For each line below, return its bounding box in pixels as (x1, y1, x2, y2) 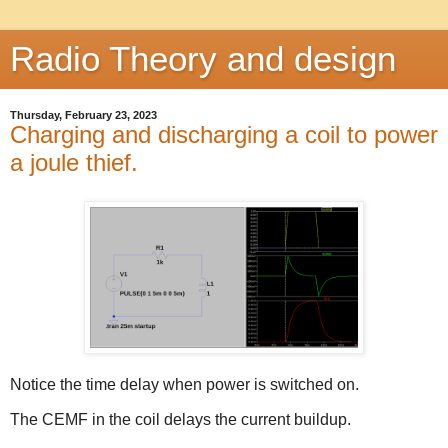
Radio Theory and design (10, 40, 396, 78)
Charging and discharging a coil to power (10, 121, 438, 148)
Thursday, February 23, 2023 (10, 109, 157, 121)
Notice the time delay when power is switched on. (10, 375, 363, 393)
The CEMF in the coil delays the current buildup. (10, 411, 355, 429)
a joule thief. (10, 149, 138, 176)
